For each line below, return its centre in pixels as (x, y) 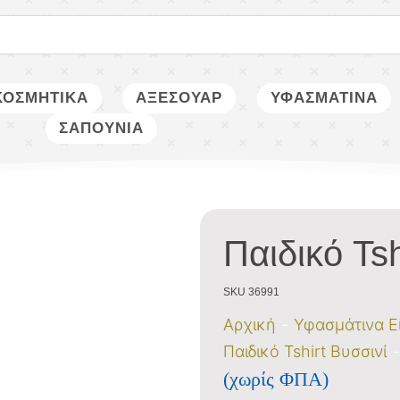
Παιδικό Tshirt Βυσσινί (305, 351)
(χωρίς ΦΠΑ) (276, 379)
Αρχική (250, 325)
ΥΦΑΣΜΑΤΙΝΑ (325, 97)
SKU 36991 (252, 292)
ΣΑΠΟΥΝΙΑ (102, 128)
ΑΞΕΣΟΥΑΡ (179, 97)
